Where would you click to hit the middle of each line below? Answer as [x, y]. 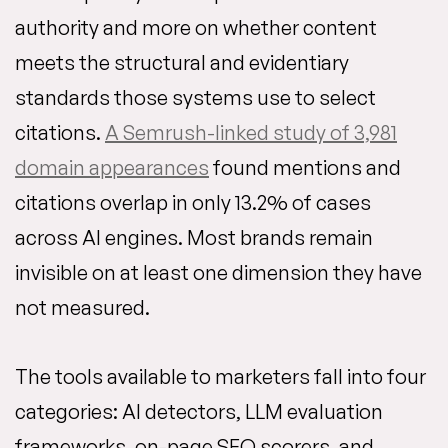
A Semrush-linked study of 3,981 [251, 132]
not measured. [82, 307]
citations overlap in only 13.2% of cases [193, 202]
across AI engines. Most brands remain [194, 237]
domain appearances [112, 167]
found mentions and [305, 167]
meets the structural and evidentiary [182, 62]
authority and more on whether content [196, 27]
